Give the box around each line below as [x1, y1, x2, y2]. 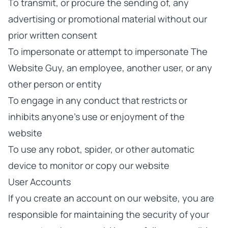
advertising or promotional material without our [8, 13, 207, 25]
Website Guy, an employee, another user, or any [8, 62, 212, 74]
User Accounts [8, 176, 71, 188]
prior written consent [8, 29, 97, 41]
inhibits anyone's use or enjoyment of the [8, 110, 185, 123]
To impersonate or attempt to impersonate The [8, 45, 208, 58]
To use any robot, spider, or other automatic [8, 143, 194, 155]
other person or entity [8, 78, 102, 90]
